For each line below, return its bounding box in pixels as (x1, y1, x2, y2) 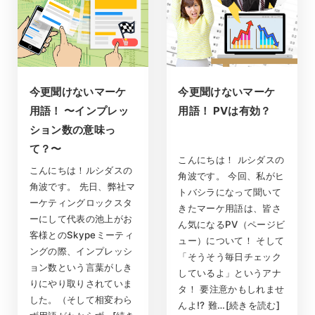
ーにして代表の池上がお (29, 213, 133, 225)
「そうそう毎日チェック (178, 250, 281, 262)
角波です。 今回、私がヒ (178, 169, 285, 181)
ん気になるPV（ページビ (178, 218, 285, 230)
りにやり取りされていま (29, 278, 133, 290)
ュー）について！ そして (178, 234, 285, 246)
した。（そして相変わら (29, 294, 133, 306)
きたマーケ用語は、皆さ (178, 202, 281, 214)
